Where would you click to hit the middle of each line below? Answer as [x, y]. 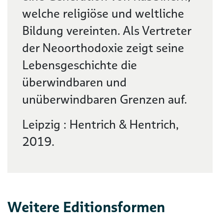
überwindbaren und [74, 82]
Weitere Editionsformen [86, 207]
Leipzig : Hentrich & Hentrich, [100, 124]
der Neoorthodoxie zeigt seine [103, 48]
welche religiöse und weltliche [103, 14]
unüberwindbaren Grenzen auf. [105, 99]
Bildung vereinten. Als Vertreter [107, 31]
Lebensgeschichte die [80, 65]
